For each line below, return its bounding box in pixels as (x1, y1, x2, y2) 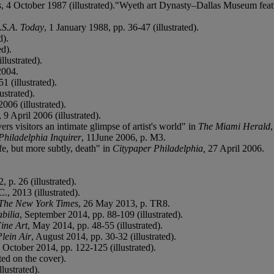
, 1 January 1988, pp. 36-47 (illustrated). (44, 21, 199, 32)
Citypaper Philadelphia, (113, 143, 206, 154)
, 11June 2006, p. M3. (81, 131, 166, 143)
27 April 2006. (206, 143, 264, 154)
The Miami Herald (198, 120, 270, 131)
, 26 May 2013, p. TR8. (78, 198, 170, 209)
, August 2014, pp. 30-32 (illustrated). (31, 231, 176, 242)
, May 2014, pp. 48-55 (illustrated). (28, 220, 163, 231)
